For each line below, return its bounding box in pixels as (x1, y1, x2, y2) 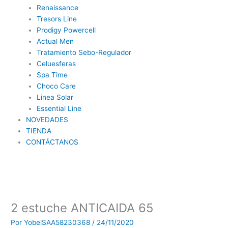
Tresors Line (36, 14, 77, 23)
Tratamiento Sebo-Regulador (36, 48, 131, 56)
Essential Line (36, 104, 81, 112)
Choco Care (36, 81, 76, 90)
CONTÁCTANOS (26, 137, 79, 146)
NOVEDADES (26, 115, 69, 124)
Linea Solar (36, 93, 73, 101)
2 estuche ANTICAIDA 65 (11, 201, 154, 216)
